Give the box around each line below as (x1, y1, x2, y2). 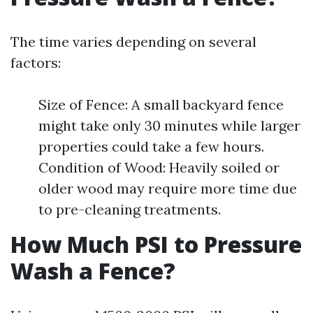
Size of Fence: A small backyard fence (38, 96, 284, 113)
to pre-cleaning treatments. (38, 201, 221, 218)
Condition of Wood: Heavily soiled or (38, 159, 279, 176)
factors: (10, 54, 61, 71)
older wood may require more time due (38, 180, 297, 197)
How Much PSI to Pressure (10, 229, 302, 259)
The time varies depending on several (10, 33, 256, 50)
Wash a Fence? (10, 256, 175, 286)
